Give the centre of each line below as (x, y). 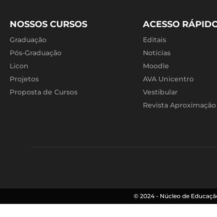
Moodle (156, 66)
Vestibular (160, 92)
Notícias (157, 53)
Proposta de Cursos (44, 92)
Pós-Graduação (36, 53)
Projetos (24, 79)
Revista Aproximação (179, 105)
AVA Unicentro (168, 79)
